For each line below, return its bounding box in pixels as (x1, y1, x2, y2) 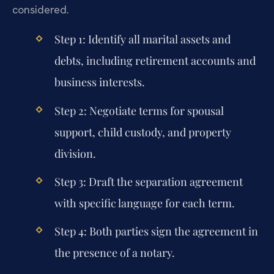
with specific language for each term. (54, 195, 235, 210)
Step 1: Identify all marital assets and (54, 32, 231, 47)
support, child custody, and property (54, 124, 231, 139)
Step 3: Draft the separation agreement (54, 174, 243, 189)
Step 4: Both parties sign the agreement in (54, 224, 258, 239)
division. (54, 146, 96, 161)
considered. (12, 2, 69, 17)
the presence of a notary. (54, 245, 175, 261)
